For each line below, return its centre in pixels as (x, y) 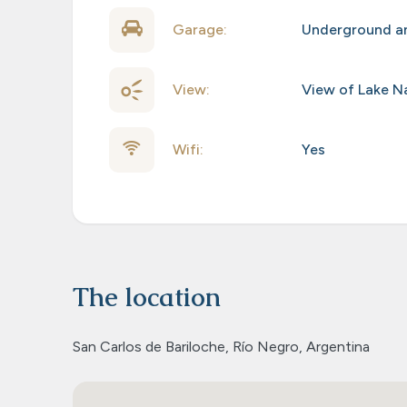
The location (147, 297)
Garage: (200, 30)
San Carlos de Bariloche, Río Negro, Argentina (221, 347)
